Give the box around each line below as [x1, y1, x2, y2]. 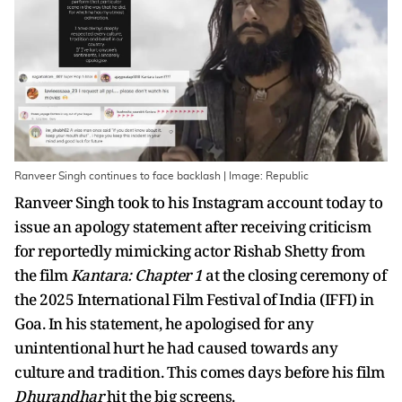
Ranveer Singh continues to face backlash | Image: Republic [14, 170, 309, 181]
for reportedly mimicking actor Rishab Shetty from [14, 240, 365, 261]
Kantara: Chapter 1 [70, 265, 205, 285]
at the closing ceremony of [205, 265, 386, 285]
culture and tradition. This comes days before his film [14, 362, 384, 382]
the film [14, 265, 71, 285]
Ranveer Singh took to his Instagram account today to [14, 192, 382, 213]
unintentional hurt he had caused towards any [14, 337, 337, 358]
